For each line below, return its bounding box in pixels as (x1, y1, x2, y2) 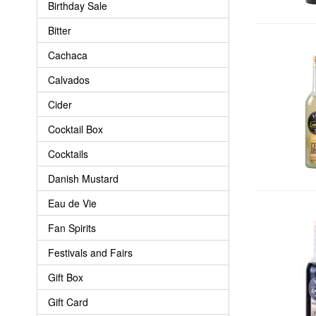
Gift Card (48, 294, 88, 309)
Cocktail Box (48, 121, 103, 136)
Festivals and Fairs (48, 245, 133, 260)
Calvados (48, 72, 90, 87)
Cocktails (48, 146, 88, 161)
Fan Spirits (48, 220, 96, 235)
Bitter (48, 23, 71, 37)
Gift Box (48, 269, 83, 284)
